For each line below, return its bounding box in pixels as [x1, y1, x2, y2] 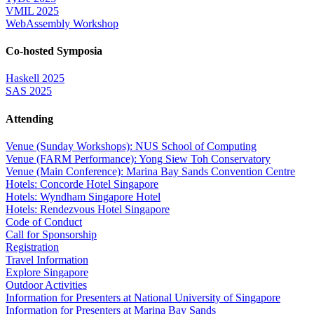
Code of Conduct [6, 215, 82, 228]
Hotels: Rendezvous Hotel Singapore [6, 203, 170, 215]
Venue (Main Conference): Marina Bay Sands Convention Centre [6, 165, 295, 177]
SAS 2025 [6, 85, 52, 97]
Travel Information [6, 253, 88, 266]
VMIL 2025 [6, 4, 59, 17]
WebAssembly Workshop [6, 17, 118, 29]
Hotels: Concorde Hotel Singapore [6, 177, 158, 190]
